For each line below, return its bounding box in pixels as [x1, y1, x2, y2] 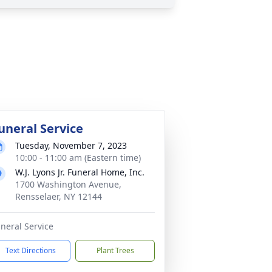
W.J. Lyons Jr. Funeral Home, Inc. [15, 166, 144, 178]
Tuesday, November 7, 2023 [15, 140, 127, 151]
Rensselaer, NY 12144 [15, 191, 102, 202]
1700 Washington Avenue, [15, 178, 121, 190]
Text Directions [5, 245, 56, 256]
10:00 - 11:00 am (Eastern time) [15, 152, 141, 163]
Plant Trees [96, 245, 134, 256]
